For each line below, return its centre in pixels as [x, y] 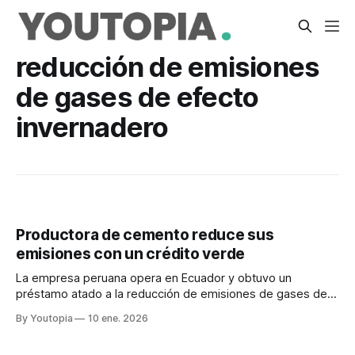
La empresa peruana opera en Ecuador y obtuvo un [154, 279]
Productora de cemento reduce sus [145, 235]
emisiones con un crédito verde [131, 254]
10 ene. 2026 [118, 319]
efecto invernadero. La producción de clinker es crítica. [164, 310]
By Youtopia [46, 319]
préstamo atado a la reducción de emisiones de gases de [172, 294]
